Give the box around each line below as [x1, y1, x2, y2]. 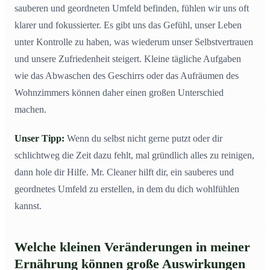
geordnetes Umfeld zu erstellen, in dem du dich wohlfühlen [14, 184, 239, 195]
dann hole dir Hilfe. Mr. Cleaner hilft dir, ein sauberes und [14, 167, 234, 178]
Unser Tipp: [14, 133, 64, 144]
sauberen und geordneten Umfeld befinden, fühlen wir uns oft [14, 3, 249, 14]
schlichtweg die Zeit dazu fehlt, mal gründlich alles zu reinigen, [14, 150, 254, 161]
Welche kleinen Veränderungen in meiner [14, 240, 250, 255]
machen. [14, 104, 46, 115]
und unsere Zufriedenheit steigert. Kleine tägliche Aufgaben [14, 54, 241, 64]
